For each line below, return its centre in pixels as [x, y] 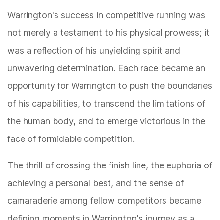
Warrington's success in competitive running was [106, 15]
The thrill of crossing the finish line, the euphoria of [110, 165]
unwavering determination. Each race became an [106, 68]
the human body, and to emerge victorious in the [106, 121]
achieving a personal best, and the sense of [96, 183]
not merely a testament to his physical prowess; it [109, 33]
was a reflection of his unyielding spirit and [94, 51]
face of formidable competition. [71, 139]
